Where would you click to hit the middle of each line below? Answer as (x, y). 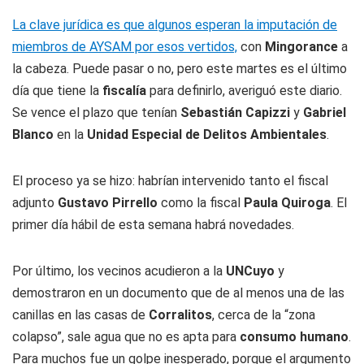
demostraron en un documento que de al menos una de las (178, 293)
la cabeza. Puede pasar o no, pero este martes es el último (180, 69)
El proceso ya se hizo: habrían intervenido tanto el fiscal (170, 181)
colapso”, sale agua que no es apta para (126, 337)
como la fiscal (201, 203)
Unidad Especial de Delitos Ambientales (207, 134)
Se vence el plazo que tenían (96, 113)
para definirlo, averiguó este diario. (244, 91)
